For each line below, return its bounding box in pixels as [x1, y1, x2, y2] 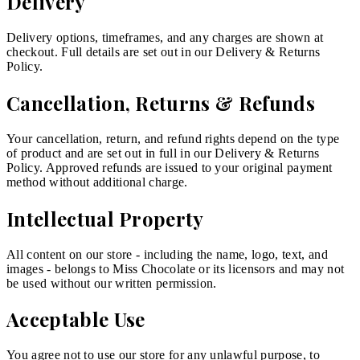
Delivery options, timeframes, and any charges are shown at [6, 30, 324, 44]
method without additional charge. [6, 174, 188, 189]
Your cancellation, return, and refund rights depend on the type [6, 131, 340, 145]
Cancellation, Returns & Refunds [6, 89, 315, 116]
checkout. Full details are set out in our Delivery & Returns [6, 44, 321, 59]
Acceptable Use [6, 306, 145, 333]
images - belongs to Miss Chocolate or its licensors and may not [6, 261, 345, 276]
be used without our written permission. [6, 276, 217, 290]
